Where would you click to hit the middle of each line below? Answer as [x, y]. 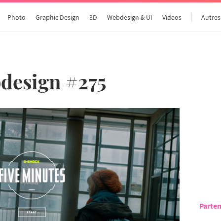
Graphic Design [58, 17]
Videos [172, 17]
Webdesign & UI [130, 17]
